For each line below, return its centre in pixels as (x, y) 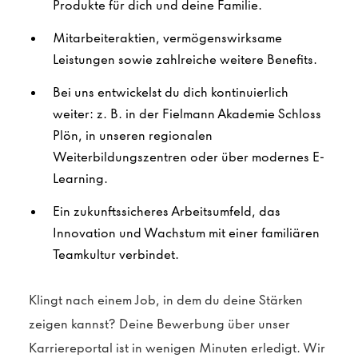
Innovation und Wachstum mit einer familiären (186, 233)
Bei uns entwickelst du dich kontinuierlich (171, 92)
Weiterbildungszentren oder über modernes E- (189, 157)
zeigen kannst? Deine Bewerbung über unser (159, 324)
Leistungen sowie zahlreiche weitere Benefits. (185, 60)
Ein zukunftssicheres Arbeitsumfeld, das (167, 211)
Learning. (80, 179)
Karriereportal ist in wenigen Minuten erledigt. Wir (177, 348)
